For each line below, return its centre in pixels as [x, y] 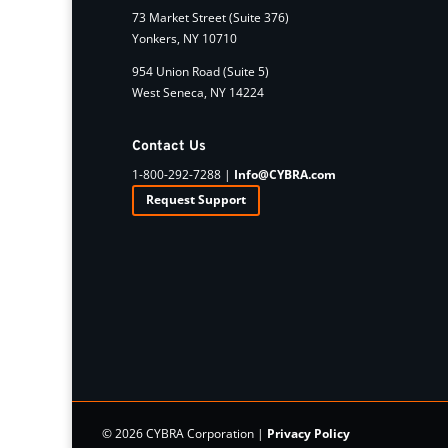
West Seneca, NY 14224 [198, 92]
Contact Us [169, 146]
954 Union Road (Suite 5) [200, 71]
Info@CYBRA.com [285, 174]
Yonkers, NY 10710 [184, 38]
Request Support [196, 200]
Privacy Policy [308, 433]
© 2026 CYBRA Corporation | [184, 433]
